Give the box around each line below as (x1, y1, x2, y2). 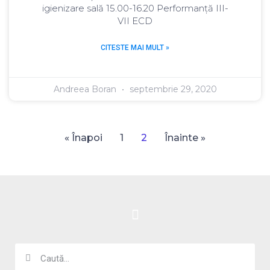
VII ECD (118, 14, 152, 27)
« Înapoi (64, 131, 102, 143)
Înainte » (165, 131, 206, 143)
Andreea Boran (53, 83, 119, 95)
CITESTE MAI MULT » (101, 43, 169, 52)
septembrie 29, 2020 (127, 83, 217, 95)
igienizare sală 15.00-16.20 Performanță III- (42, 2, 228, 14)
